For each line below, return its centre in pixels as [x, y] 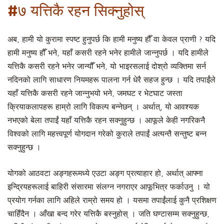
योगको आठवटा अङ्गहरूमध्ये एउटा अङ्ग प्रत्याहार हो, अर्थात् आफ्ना [105, 174]
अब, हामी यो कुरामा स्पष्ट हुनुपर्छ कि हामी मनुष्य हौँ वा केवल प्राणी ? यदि [111, 40]
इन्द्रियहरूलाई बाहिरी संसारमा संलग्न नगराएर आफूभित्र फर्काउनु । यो [109, 187]
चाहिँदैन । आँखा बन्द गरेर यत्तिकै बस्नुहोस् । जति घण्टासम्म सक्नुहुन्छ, [108, 214]
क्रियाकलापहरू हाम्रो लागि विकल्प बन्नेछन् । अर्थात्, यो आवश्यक [103, 107]
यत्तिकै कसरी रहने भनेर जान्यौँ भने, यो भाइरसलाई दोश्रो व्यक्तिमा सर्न [107, 67]
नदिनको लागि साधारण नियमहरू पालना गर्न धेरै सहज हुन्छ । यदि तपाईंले [111, 80]
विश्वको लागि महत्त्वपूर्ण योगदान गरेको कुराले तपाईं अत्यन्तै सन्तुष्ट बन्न [107, 134]
